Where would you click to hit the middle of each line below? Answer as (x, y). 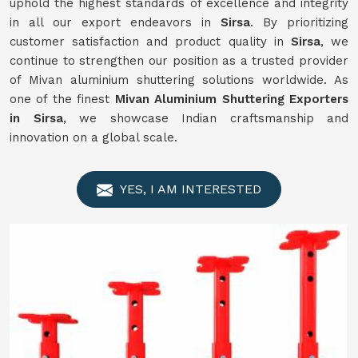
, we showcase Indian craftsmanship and (205, 118)
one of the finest (62, 99)
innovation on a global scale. (93, 137)
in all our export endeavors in (115, 22)
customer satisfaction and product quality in (150, 42)
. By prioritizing (299, 22)
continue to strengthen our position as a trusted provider (179, 61)
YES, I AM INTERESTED (189, 189)
